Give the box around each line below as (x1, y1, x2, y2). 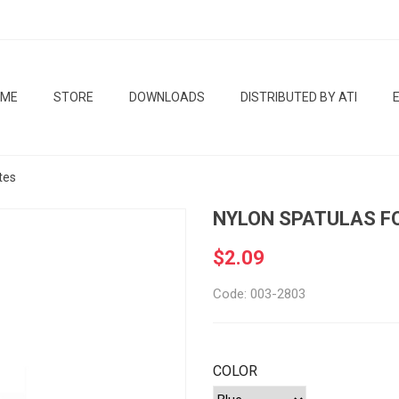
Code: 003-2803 (213, 286, 305, 302)
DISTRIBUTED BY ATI (240, 90, 357, 104)
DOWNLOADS (129, 90, 205, 104)
